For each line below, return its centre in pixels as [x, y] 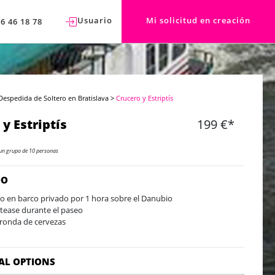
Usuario [95, 20]
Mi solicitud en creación [198, 20]
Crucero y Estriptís [145, 98]
